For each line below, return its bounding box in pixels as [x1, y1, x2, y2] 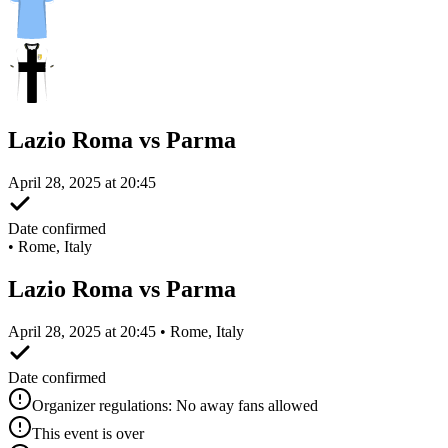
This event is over [32, 424, 144, 442]
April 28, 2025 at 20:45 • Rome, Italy [8, 322, 244, 340]
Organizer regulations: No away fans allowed [32, 396, 318, 414]
